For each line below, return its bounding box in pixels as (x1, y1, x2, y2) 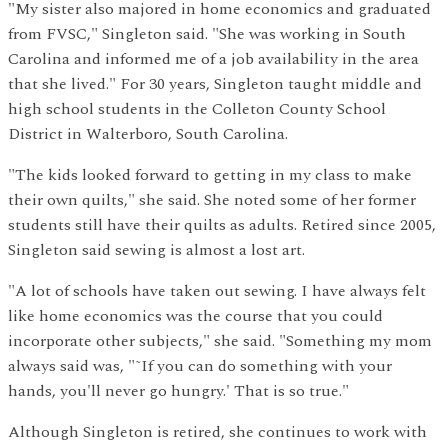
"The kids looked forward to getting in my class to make (8, 162, 412, 187)
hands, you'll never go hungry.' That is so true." (8, 378, 349, 403)
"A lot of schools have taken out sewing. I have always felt (8, 278, 426, 303)
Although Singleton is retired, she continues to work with (8, 419, 427, 444)
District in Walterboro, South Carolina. (8, 121, 288, 146)
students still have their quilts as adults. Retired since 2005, (8, 212, 436, 237)
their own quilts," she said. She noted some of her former (8, 187, 416, 212)
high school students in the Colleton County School (8, 96, 386, 121)
